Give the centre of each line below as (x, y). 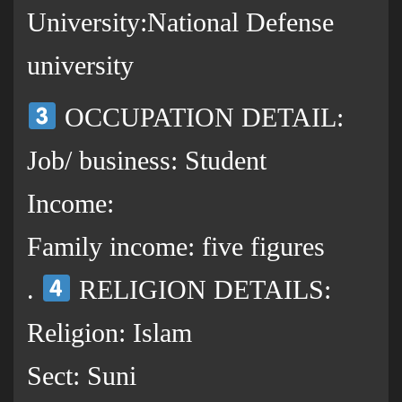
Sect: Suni (82, 376)
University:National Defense (180, 22)
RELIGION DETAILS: (202, 290)
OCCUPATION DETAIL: (201, 118)
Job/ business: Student (147, 161)
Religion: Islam (109, 333)
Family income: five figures (176, 247)
